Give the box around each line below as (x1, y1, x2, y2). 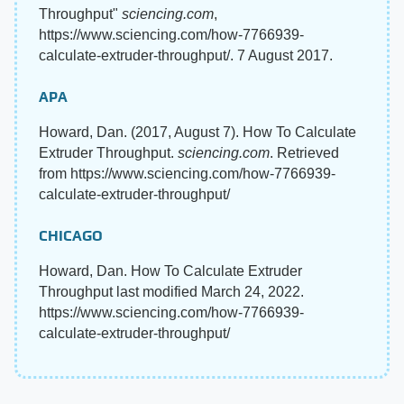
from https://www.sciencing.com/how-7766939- (39, 165, 335, 181)
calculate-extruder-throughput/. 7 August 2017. (39, 47, 333, 63)
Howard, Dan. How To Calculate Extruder (39, 262, 302, 279)
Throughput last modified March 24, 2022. (39, 283, 304, 299)
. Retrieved (270, 144, 339, 161)
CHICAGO (39, 226, 103, 244)
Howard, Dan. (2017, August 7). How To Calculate (39, 124, 356, 140)
